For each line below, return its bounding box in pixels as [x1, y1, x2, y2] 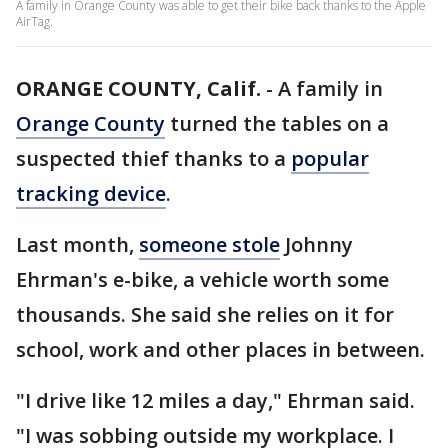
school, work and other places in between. [16, 336, 425, 363]
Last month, [16, 231, 139, 258]
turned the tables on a [165, 110, 389, 137]
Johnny [280, 231, 353, 258]
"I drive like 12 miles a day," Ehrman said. [16, 387, 415, 414]
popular [291, 145, 369, 172]
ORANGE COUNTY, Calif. [16, 75, 261, 102]
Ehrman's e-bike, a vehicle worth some [16, 266, 389, 293]
